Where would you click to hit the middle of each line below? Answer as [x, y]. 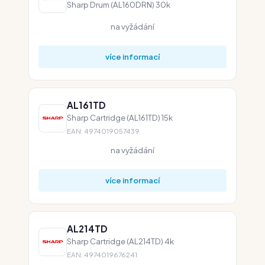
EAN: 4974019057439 [103, 131]
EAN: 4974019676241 [102, 255]
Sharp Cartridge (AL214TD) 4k [120, 241]
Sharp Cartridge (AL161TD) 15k [120, 117]
